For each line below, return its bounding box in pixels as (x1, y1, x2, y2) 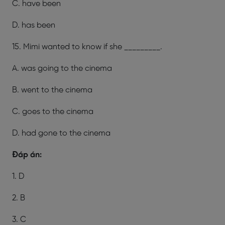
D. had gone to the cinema (12, 129, 110, 138)
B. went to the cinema (12, 85, 92, 94)
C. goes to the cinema (12, 107, 93, 116)
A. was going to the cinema (12, 64, 112, 73)
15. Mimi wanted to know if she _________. (12, 42, 162, 51)
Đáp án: (12, 150, 42, 159)
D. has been (12, 21, 55, 30)
